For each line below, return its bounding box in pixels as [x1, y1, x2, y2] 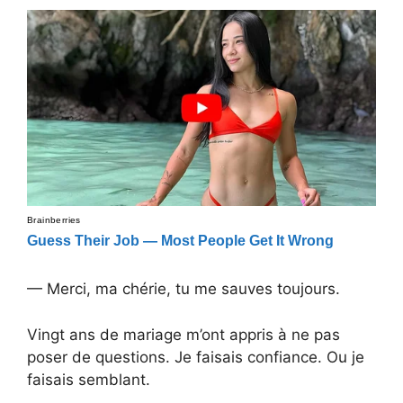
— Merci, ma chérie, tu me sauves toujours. [27, 280, 340, 299]
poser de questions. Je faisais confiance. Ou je [27, 347, 364, 366]
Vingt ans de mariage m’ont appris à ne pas [27, 325, 340, 344]
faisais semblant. [27, 370, 150, 389]
